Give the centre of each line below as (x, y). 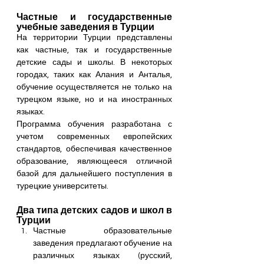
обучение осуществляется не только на (94, 87)
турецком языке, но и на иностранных (94, 99)
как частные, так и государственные (94, 50)
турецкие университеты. (62, 186)
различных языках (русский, (103, 255)
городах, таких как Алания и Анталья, (94, 75)
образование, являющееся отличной (94, 161)
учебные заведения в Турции (85, 27)
